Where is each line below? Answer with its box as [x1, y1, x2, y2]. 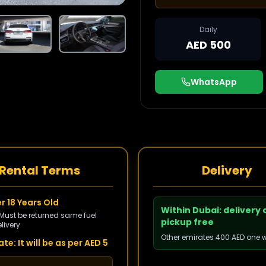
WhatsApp [191, 76, 237, 88]
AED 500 [185, 37, 231, 52]
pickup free [161, 216, 214, 228]
